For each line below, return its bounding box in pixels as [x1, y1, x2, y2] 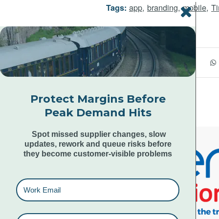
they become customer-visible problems [23, 150, 172, 158]
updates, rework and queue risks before [24, 140, 172, 148]
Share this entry [106, 28, 165, 40]
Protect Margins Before [30, 92, 166, 106]
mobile [183, 1, 206, 14]
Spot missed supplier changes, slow [32, 130, 166, 138]
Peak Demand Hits [44, 106, 152, 119]
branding [147, 1, 178, 14]
